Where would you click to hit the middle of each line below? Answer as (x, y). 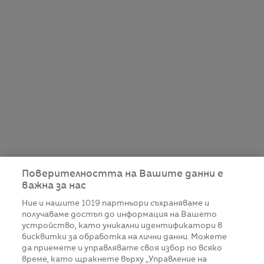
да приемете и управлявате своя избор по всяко (122, 248)
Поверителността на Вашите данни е (123, 174)
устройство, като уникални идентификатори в (122, 226)
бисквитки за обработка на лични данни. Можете (125, 237)
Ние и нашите (52, 204)
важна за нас (54, 186)
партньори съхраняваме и (155, 204)
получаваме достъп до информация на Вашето (120, 215)
